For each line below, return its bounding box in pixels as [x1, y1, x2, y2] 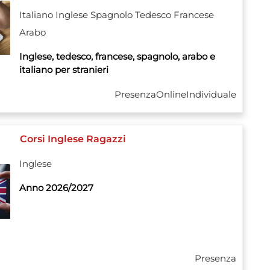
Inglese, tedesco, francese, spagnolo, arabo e [19, 50, 215, 62]
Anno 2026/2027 [19, 181, 93, 193]
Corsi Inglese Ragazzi [19, 133, 126, 145]
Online [156, 89, 186, 101]
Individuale [186, 89, 236, 101]
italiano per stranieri [19, 63, 108, 75]
